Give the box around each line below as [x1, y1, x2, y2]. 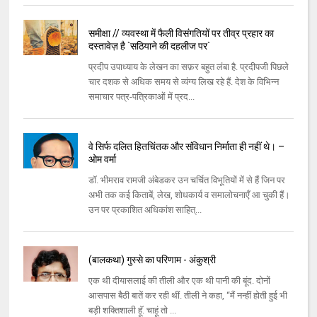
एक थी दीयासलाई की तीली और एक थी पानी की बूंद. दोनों [88, 275, 270, 287]
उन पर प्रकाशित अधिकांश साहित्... [88, 204, 202, 216]
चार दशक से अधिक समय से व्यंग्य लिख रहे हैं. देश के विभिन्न [88, 76, 279, 88]
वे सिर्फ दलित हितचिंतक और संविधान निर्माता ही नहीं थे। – [88, 141, 284, 153]
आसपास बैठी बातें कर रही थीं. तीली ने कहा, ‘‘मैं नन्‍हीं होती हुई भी [88, 290, 287, 301]
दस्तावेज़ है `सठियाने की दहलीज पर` [88, 40, 210, 52]
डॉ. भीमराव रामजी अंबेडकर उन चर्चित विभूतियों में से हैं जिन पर [88, 175, 285, 186]
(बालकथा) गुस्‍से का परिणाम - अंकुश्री [88, 254, 216, 266]
